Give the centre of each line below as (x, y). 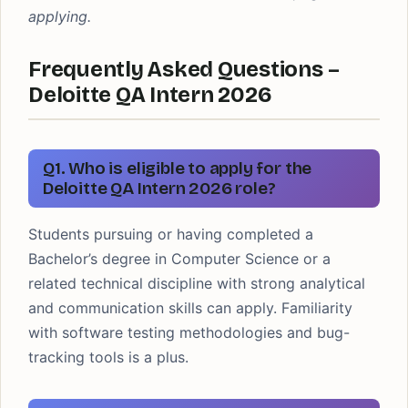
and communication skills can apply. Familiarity (190, 308)
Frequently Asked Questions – (184, 69)
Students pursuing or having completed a (171, 234)
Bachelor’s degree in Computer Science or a (179, 259)
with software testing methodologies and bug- (189, 332)
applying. (60, 16)
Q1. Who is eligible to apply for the (178, 168)
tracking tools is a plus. (108, 357)
